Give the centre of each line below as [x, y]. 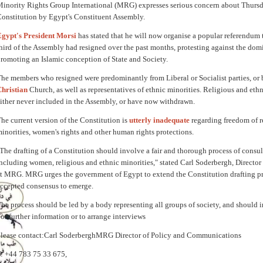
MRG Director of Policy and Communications [168, 235]
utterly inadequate [159, 120]
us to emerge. [73, 186]
